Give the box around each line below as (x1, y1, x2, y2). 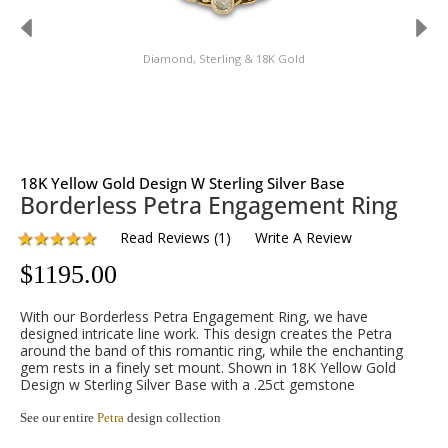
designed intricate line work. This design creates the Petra (20, 324, 392, 343)
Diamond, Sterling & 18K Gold (142, 51, 305, 66)
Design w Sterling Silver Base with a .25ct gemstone (20, 375, 355, 394)
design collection (124, 410, 221, 425)
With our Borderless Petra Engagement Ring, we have (20, 307, 368, 326)
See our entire (20, 410, 97, 425)
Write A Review (255, 228, 352, 247)
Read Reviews (120, 228, 210, 247)
